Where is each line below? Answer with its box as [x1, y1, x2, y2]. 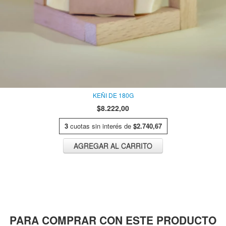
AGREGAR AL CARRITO [74, 140, 152, 151]
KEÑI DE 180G [92, 91, 134, 100]
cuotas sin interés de [70, 121, 133, 131]
